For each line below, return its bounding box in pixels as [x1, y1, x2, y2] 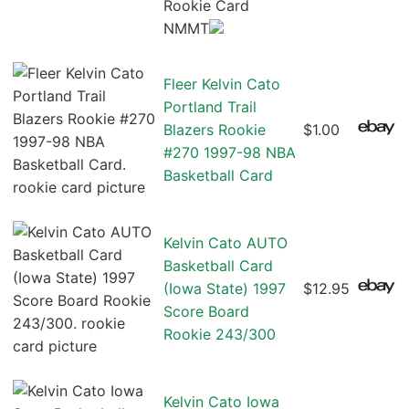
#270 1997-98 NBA [163, 143, 296, 163]
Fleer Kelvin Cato [163, 75, 280, 94]
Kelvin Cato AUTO [163, 234, 288, 253]
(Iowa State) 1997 [163, 279, 286, 299]
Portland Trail [163, 98, 257, 117]
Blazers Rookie [163, 121, 266, 140]
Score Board [163, 302, 249, 321]
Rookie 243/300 [163, 325, 276, 344]
